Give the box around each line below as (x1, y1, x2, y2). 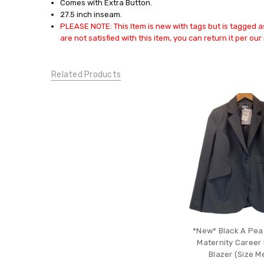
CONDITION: (51, 30, 95, 39)
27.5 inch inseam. (60, 10, 122, 19)
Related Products (51, 69, 121, 80)
